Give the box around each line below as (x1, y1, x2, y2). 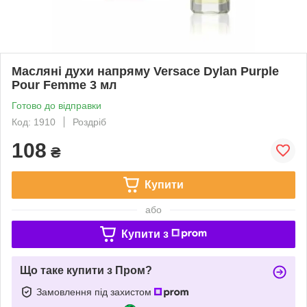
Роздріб (73, 116, 106, 127)
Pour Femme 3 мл (12, 77, 116, 92)
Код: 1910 (12, 116, 56, 127)
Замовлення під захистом (36, 286, 154, 297)
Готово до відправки (12, 99, 101, 111)
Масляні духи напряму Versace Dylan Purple (12, 64, 279, 78)
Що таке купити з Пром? (20, 264, 152, 276)
